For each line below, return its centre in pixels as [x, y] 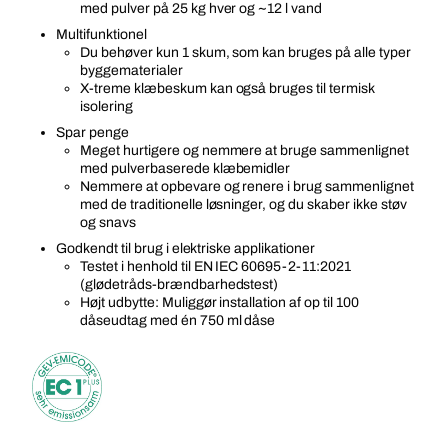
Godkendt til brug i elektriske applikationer [186, 248]
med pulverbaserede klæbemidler [185, 168]
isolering [106, 106]
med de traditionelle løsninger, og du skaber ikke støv [243, 204]
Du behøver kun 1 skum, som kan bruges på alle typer [245, 52]
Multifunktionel [101, 34]
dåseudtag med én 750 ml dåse [178, 320]
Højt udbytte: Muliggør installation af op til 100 [219, 302]
